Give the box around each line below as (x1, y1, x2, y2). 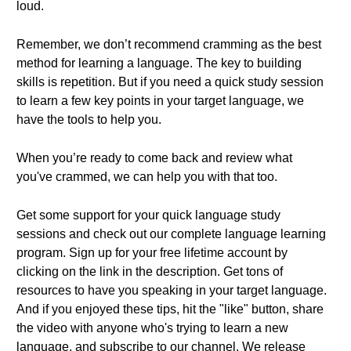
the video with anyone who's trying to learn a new (16, 321, 288, 335)
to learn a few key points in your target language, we (16, 94, 304, 107)
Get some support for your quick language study (16, 208, 280, 222)
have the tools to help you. (16, 113, 161, 126)
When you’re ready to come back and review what (16, 151, 292, 165)
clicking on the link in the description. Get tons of (16, 265, 283, 278)
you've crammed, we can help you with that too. (16, 170, 277, 183)
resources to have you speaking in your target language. (16, 284, 327, 297)
